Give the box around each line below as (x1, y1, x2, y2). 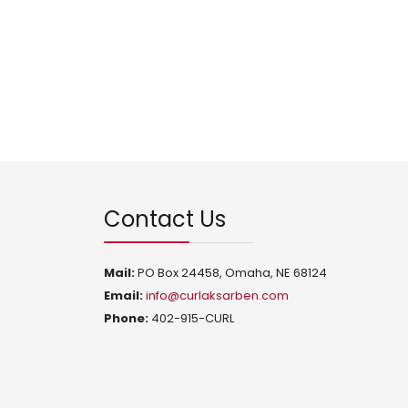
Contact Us (104, 204, 226, 234)
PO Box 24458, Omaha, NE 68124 (138, 264, 327, 281)
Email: (104, 287, 146, 304)
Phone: (104, 310, 148, 327)
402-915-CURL (148, 310, 234, 327)
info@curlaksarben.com (146, 287, 289, 304)
